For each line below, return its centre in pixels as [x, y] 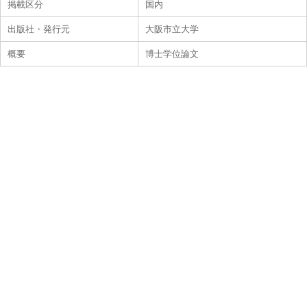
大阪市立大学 [172, 29]
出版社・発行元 [39, 29]
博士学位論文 [172, 54]
